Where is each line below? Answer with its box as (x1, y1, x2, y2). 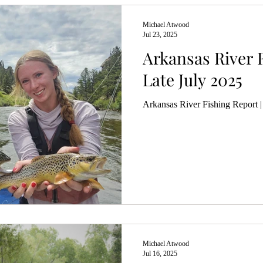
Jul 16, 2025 (143, 249, 177, 258)
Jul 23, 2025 (143, 31, 177, 39)
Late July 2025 (143, 69, 242, 90)
